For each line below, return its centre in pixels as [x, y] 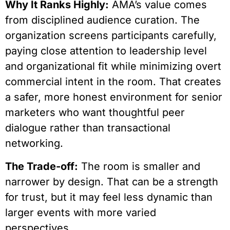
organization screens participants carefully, [111, 36]
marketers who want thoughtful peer [95, 113]
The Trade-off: [42, 166]
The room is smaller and [139, 166]
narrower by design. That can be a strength [112, 181]
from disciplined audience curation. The [102, 20]
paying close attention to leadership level [106, 51]
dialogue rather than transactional [88, 128]
